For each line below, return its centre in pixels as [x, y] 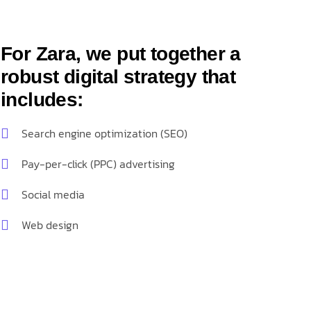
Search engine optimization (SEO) [105, 133]
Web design [50, 225]
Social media [53, 194]
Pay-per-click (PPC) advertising [99, 164]
